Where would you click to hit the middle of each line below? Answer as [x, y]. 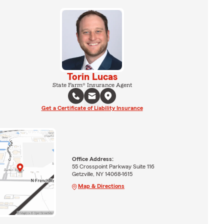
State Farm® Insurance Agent [92, 85]
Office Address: [92, 159]
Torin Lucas [92, 77]
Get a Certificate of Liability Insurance [92, 108]
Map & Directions [101, 186]
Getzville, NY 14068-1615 [102, 174]
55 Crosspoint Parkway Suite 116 [113, 166]
